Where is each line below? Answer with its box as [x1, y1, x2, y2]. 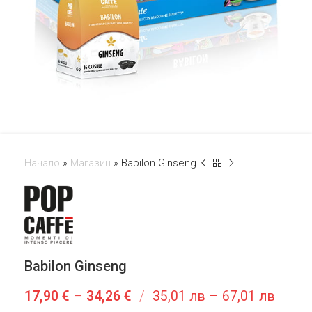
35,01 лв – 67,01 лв [153, 288, 275, 304]
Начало [24, 157, 60, 169]
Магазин [70, 157, 111, 169]
